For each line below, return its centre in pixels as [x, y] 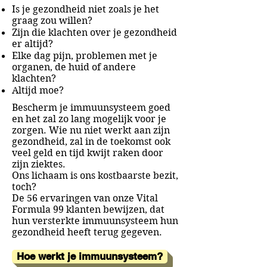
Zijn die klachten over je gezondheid [94, 32]
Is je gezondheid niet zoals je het [86, 9]
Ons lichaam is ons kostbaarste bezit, [95, 176]
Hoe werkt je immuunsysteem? [90, 256]
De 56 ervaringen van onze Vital [85, 198]
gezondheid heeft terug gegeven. [87, 232]
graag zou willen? [52, 21]
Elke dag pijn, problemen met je [85, 56]
